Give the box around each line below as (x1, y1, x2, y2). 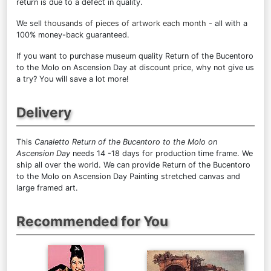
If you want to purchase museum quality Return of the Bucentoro (16, 51, 253, 60)
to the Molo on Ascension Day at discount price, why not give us (16, 63, 254, 72)
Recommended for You (16, 213, 168, 229)
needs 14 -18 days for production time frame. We (70, 149, 253, 158)
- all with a (206, 19, 247, 28)
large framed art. (16, 183, 78, 192)
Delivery (16, 104, 71, 120)
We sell (16, 19, 44, 28)
